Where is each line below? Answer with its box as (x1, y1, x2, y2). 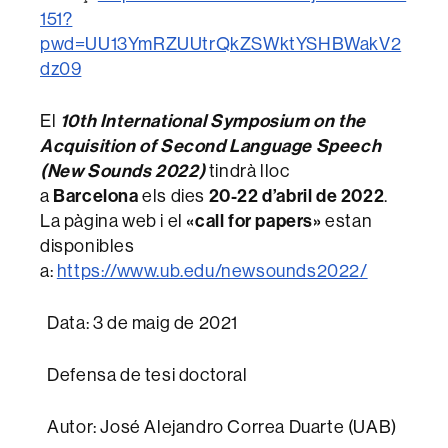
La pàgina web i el (40, 211, 187, 231)
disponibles (40, 236, 135, 256)
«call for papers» (186, 210, 322, 232)
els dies (142, 186, 209, 206)
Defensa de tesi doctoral (40, 365, 248, 385)
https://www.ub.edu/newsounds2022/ (56, 261, 368, 281)
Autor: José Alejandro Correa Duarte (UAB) (40, 417, 404, 437)
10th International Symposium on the (59, 110, 366, 132)
